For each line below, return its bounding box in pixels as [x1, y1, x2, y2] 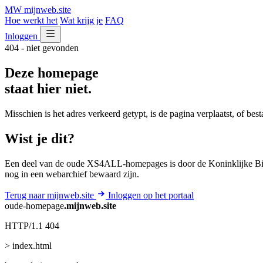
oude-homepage [5, 200, 64, 211]
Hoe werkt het [5, 15, 58, 25]
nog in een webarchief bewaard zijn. [5, 168, 139, 179]
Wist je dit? [5, 130, 75, 146]
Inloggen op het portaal [108, 190, 194, 200]
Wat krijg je [60, 15, 103, 25]
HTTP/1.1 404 [5, 220, 59, 231]
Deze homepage [5, 65, 99, 80]
